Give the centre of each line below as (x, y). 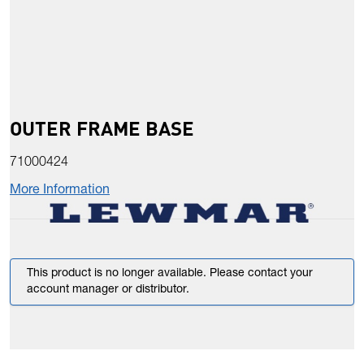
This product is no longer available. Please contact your (170, 274)
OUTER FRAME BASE (102, 128)
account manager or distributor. (108, 290)
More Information (60, 191)
